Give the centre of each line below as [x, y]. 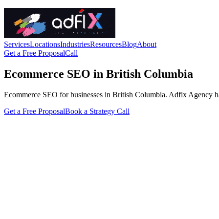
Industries [75, 44]
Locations [45, 44]
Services [17, 44]
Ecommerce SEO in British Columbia [99, 74]
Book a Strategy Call [97, 111]
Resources [106, 44]
